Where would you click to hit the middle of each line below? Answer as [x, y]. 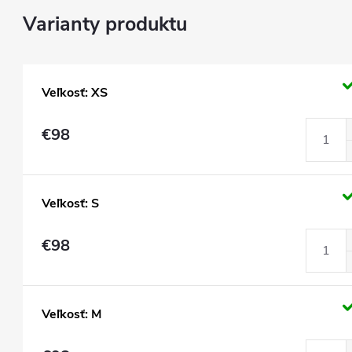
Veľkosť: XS [75, 93]
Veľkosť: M [71, 314]
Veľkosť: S [70, 203]
